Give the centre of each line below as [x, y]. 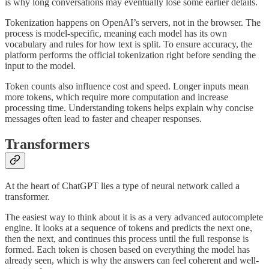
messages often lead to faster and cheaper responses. [103, 119]
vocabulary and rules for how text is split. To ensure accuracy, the [128, 44]
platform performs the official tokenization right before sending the [130, 55]
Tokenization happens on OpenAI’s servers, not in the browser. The [133, 23]
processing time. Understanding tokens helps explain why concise [129, 108]
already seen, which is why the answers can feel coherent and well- [132, 260]
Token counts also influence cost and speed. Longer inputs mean [127, 86]
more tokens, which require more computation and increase [116, 97]
